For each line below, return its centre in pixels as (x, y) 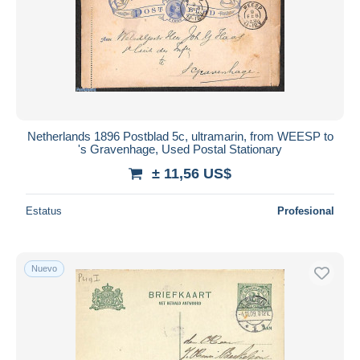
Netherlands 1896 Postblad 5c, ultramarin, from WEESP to (180, 136)
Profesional (306, 211)
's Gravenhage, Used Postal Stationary (180, 149)
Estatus (44, 211)
